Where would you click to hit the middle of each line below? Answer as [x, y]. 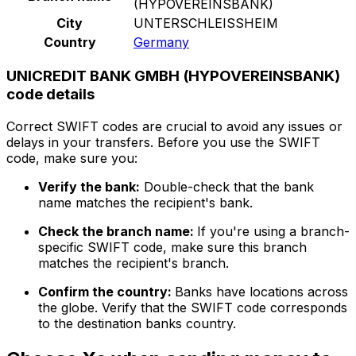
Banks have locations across [261, 292]
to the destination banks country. [137, 324]
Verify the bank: [89, 187]
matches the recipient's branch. [133, 263]
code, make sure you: [72, 159]
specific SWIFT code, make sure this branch [172, 248]
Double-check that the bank [227, 187]
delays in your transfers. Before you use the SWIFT [163, 143]
